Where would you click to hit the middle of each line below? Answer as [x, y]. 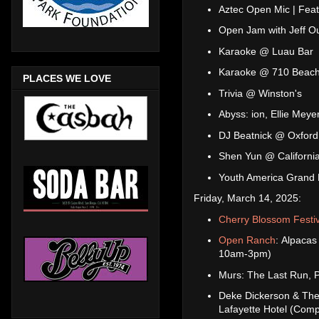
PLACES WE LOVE [67, 78]
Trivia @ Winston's [262, 93]
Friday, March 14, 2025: [247, 198]
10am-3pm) [245, 254]
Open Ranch [247, 240]
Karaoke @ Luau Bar [266, 51]
